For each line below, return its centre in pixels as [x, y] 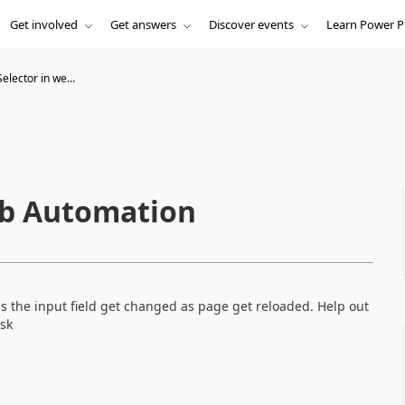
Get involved [43, 24]
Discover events [251, 24]
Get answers [143, 24]
